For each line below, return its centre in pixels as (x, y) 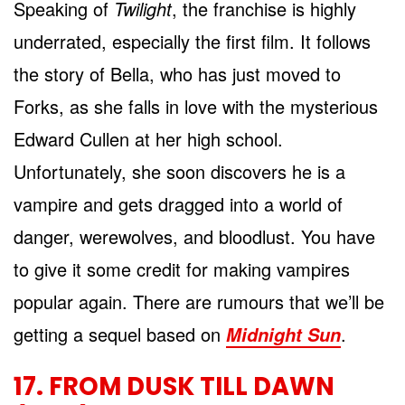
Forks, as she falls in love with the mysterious (196, 106)
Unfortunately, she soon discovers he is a (179, 171)
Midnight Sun (283, 334)
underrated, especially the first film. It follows (192, 41)
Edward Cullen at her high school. (148, 138)
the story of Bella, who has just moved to (177, 73)
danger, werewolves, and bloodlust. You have (194, 236)
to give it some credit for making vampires (182, 268)
